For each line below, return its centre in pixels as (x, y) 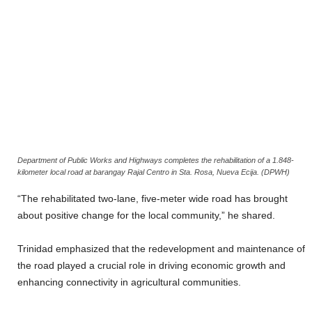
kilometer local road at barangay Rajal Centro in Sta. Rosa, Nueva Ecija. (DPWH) (154, 172)
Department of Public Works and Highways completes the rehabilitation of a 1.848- (156, 160)
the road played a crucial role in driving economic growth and (151, 265)
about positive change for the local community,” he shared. (146, 215)
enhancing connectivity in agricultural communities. (129, 282)
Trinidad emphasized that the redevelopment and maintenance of (161, 248)
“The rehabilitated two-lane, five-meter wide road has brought (153, 198)
